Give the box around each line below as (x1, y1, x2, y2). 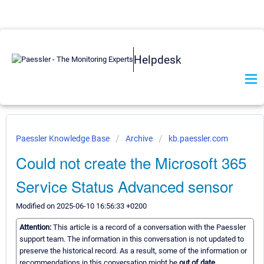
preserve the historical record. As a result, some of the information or (19, 246, 247, 256)
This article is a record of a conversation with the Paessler (53, 223, 246, 232)
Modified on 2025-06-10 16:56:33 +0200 (16, 202, 147, 210)
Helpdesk (134, 52, 181, 67)
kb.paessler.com (169, 134, 228, 143)
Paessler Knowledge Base (16, 134, 111, 143)
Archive (126, 134, 153, 143)
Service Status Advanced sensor (16, 175, 233, 197)
